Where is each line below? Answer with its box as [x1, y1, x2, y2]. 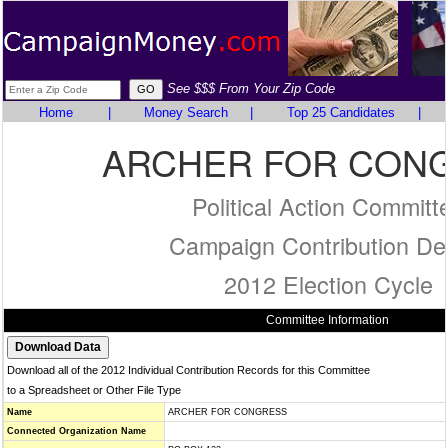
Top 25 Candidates [286, 105, 395, 120]
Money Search [143, 105, 228, 120]
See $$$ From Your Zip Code [167, 81, 335, 96]
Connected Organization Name [7, 426, 146, 436]
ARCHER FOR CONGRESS [168, 407, 287, 417]
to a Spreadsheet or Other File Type [7, 384, 181, 396]
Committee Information [265, 313, 389, 327]
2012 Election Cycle [223, 267, 433, 301]
